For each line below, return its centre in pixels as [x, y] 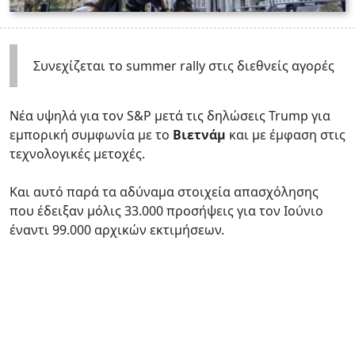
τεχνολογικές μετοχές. [77, 153]
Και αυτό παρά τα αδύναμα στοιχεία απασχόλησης [164, 191]
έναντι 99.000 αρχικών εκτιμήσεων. [117, 229]
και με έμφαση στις [286, 134]
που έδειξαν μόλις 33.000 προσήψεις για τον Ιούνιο [166, 210]
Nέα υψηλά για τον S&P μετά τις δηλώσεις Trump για [170, 115]
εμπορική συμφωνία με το [91, 134]
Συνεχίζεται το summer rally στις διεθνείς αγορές [184, 65]
